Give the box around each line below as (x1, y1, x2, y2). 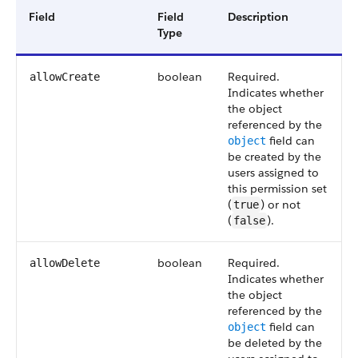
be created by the (228, 149, 321, 164)
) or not (261, 197, 300, 212)
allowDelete (30, 257, 100, 269)
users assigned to (228, 165, 319, 180)
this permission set (228, 181, 327, 196)
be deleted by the (228, 336, 322, 350)
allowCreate (30, 70, 100, 83)
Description (228, 10, 288, 24)
